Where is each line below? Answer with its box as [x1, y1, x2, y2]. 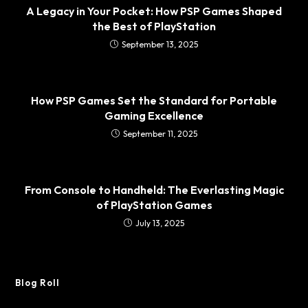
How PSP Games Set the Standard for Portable [31, 93, 277, 107]
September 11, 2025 [122, 128, 197, 139]
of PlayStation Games [96, 197, 212, 212]
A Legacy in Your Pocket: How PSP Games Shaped [26, 3, 282, 18]
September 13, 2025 [122, 38, 198, 49]
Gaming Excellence [104, 108, 203, 122]
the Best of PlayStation [92, 19, 216, 33]
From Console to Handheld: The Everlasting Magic [24, 182, 284, 197]
